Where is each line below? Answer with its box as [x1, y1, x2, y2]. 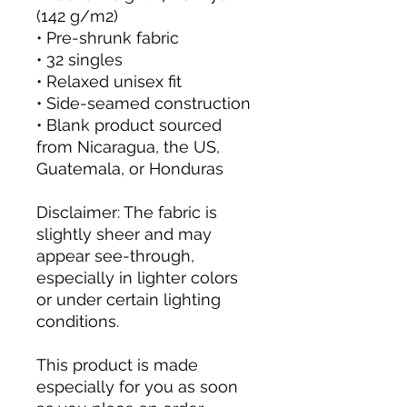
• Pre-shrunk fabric [36, 27, 179, 47]
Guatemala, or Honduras [36, 158, 223, 178]
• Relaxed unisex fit [36, 71, 182, 91]
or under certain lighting [36, 289, 221, 309]
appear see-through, [36, 245, 194, 265]
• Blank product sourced [36, 114, 222, 134]
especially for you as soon [36, 376, 238, 396]
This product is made [36, 354, 198, 374]
